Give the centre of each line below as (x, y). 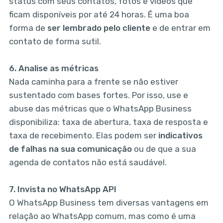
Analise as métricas (58, 68)
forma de (28, 28)
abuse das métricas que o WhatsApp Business (100, 109)
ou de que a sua (164, 149)
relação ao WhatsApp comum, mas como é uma (102, 216)
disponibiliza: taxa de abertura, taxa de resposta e (108, 122)
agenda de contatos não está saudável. (88, 163)
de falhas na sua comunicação (70, 149)
